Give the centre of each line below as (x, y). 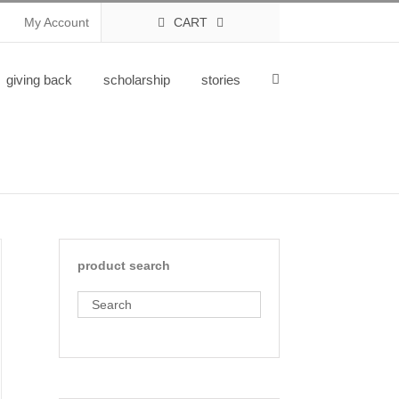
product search (124, 265)
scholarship (136, 80)
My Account (56, 22)
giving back (39, 80)
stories (220, 80)
